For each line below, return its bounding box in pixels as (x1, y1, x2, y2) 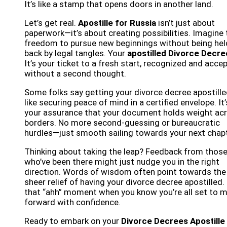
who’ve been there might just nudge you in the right (24, 157, 219, 167)
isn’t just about (156, 18, 215, 28)
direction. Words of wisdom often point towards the (24, 167, 226, 177)
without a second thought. (24, 68, 126, 79)
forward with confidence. (24, 197, 121, 208)
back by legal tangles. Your (24, 48, 127, 59)
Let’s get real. (24, 18, 78, 28)
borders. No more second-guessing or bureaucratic (24, 118, 220, 128)
